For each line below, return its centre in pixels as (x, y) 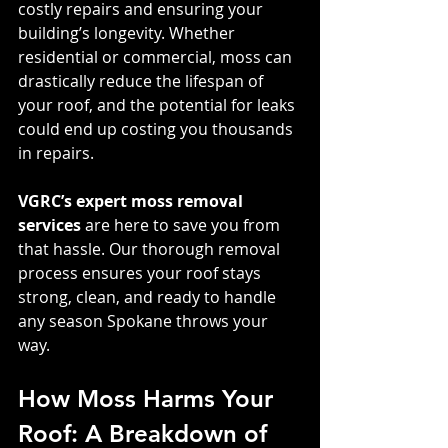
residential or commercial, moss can (157, 56)
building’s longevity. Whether (128, 32)
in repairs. (56, 152)
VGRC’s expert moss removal (132, 200)
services (49, 224)
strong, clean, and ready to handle (149, 296)
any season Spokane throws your (145, 320)
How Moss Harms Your (149, 398)
